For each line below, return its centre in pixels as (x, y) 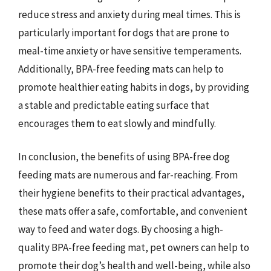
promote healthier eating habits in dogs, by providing (134, 87)
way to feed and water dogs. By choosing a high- (121, 229)
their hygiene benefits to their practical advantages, (131, 193)
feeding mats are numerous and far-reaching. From (128, 175)
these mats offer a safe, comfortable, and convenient (133, 211)
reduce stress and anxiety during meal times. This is (129, 14)
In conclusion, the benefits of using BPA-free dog (124, 157)
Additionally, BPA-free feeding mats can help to (121, 69)
